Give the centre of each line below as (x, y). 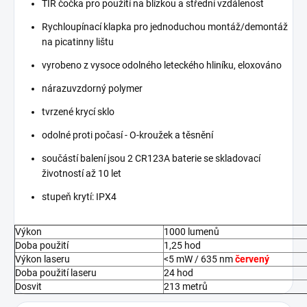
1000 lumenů (192, 232)
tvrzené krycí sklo (78, 112)
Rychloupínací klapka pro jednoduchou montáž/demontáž (165, 27)
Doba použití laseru (56, 273)
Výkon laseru (42, 259)
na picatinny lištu (78, 42)
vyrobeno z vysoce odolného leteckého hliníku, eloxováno (162, 65)
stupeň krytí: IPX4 (79, 197)
